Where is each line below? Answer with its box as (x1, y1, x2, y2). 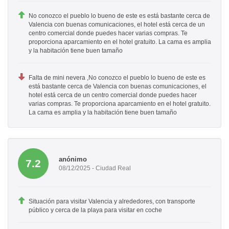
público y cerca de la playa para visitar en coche (29, 207, 162, 214)
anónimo (59, 155, 87, 163)
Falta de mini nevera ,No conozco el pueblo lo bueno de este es (29, 74, 205, 82)
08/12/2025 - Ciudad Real (59, 164, 131, 172)
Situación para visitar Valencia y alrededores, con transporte (29, 198, 195, 205)
